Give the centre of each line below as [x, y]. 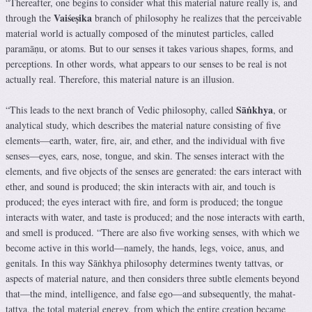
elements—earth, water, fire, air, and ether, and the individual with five [145, 140]
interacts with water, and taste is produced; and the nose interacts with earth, [155, 217]
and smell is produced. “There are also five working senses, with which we [153, 232]
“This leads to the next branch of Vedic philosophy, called [121, 109]
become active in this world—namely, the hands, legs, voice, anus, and [145, 247]
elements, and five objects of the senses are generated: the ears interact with [154, 171]
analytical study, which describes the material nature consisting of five [143, 125]
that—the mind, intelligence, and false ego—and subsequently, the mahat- [151, 293]
